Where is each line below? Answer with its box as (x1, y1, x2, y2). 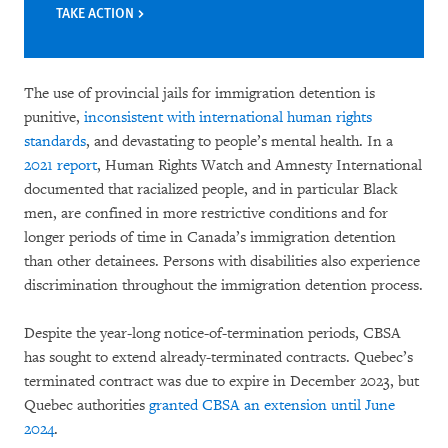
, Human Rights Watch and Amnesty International (97, 156, 422, 176)
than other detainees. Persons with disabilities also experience (24, 252, 420, 272)
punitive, (24, 108, 84, 128)
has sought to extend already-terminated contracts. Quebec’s (24, 348, 413, 368)
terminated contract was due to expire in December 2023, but (24, 372, 419, 392)
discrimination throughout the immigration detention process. (24, 276, 423, 296)
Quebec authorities (24, 396, 149, 416)
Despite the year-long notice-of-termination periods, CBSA (24, 324, 401, 344)
